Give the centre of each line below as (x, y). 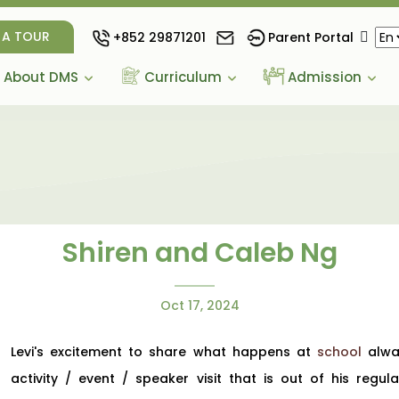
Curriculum (183, 77)
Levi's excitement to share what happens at (164, 352)
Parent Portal (311, 37)
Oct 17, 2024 (199, 306)
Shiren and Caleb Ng (199, 253)
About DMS (41, 77)
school (339, 352)
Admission (324, 77)
